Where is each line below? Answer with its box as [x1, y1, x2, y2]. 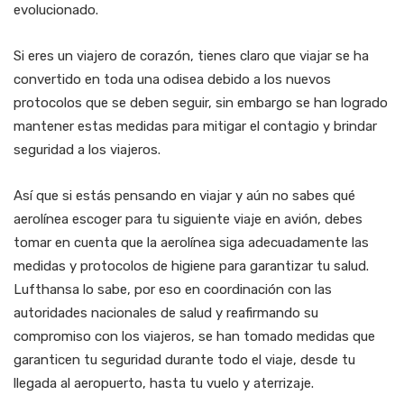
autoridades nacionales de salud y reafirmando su [14, 305, 318, 322]
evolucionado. [14, 2, 102, 19]
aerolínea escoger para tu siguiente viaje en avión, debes [14, 211, 363, 228]
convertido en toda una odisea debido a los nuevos [14, 71, 331, 88]
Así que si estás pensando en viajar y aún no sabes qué [14, 188, 355, 205]
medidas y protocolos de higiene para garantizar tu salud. [14, 258, 369, 275]
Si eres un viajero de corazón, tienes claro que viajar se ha [14, 48, 369, 65]
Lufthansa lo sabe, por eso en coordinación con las [14, 281, 332, 298]
